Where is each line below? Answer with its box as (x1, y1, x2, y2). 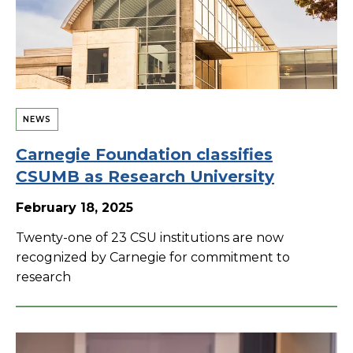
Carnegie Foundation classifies (16, 144, 273, 164)
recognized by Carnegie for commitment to (16, 249, 290, 265)
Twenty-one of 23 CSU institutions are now (16, 229, 284, 245)
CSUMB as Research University (16, 166, 274, 186)
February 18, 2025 (16, 199, 133, 215)
